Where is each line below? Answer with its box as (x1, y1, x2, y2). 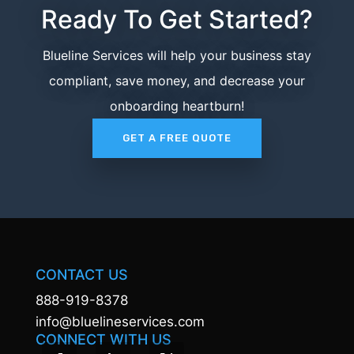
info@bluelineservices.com (35, 313, 205, 330)
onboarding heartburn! (109, 97, 244, 114)
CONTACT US (35, 265, 128, 283)
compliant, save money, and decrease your (48, 72, 305, 88)
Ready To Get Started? (40, 3, 313, 35)
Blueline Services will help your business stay (42, 47, 311, 63)
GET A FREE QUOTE (122, 131, 232, 144)
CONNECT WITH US (35, 330, 171, 348)
